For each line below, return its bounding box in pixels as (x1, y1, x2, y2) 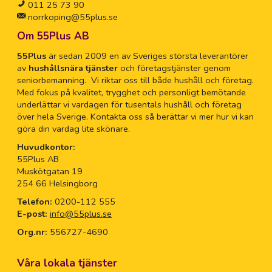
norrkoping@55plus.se (25, 10, 118, 23)
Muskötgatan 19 (16, 165, 83, 177)
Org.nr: (16, 225, 47, 238)
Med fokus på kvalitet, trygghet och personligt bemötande (16, 86, 246, 98)
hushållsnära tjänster (28, 61, 118, 74)
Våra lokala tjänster (16, 256, 117, 270)
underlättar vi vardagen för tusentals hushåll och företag (16, 98, 242, 110)
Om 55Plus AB (16, 29, 89, 43)
